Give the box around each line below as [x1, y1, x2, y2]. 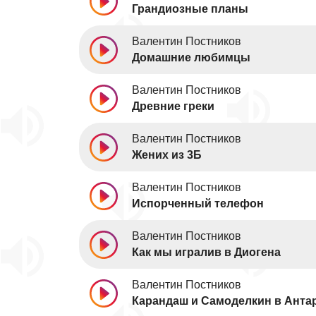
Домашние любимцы [132, 51, 250, 63]
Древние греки [132, 100, 214, 112]
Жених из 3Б [132, 149, 202, 161]
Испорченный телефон [132, 197, 264, 209]
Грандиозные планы [132, 3, 248, 15]
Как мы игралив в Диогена [132, 246, 281, 258]
